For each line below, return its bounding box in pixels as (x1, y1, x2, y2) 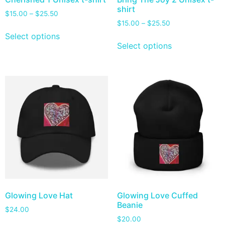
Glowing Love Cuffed (117, 190, 198, 201)
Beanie (117, 200, 143, 210)
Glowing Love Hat (5, 190, 73, 201)
